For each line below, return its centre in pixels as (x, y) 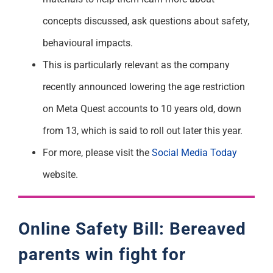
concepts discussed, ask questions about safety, (146, 21)
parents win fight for (102, 254)
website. (60, 174)
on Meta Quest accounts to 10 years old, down (142, 108)
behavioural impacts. (87, 43)
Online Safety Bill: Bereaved (132, 229)
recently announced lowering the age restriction (144, 87)
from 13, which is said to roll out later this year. (142, 130)
